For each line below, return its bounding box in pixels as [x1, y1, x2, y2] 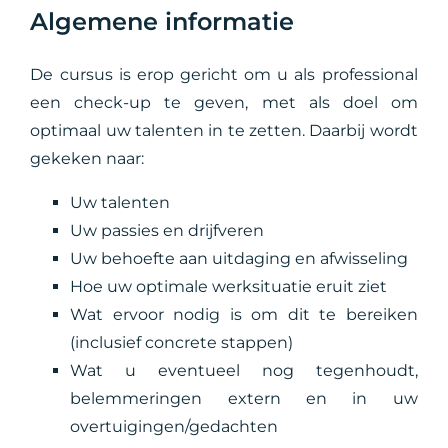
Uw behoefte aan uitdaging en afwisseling [70, 249, 409, 268]
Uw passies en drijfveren [70, 221, 265, 240]
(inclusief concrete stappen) [70, 333, 294, 352]
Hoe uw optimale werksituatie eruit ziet [70, 277, 388, 296]
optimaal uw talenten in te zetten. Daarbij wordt [30, 121, 418, 140]
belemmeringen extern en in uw [70, 389, 418, 408]
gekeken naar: [30, 149, 145, 168]
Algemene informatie [30, 7, 295, 36]
